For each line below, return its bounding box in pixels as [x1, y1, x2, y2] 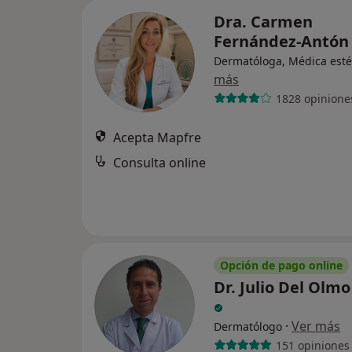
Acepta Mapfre [113, 129, 201, 146]
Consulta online [113, 154, 206, 171]
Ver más [291, 317, 340, 335]
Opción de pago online [220, 258, 343, 273]
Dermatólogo [214, 319, 282, 334]
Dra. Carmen [214, 11, 313, 32]
